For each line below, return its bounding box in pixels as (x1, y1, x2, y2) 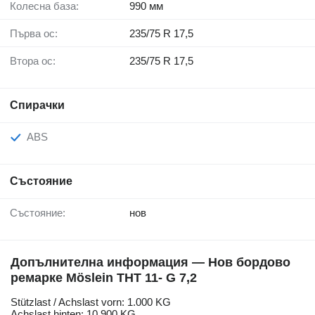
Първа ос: (18, 27, 58, 40)
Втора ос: (17, 55, 56, 67)
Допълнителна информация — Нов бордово (11, 255, 290, 270)
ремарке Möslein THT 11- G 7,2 (11, 271, 197, 285)
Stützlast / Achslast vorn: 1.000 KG (11, 296, 171, 309)
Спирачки (10, 99, 65, 112)
